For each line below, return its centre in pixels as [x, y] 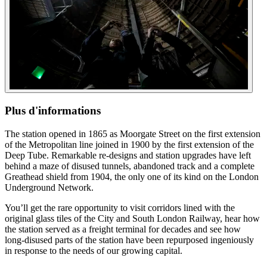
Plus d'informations [53, 111]
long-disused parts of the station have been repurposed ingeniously [129, 240]
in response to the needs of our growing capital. [94, 250]
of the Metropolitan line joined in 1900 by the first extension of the [129, 144]
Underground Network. [49, 187]
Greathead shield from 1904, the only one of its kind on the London [132, 176]
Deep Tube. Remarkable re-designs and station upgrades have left [128, 155]
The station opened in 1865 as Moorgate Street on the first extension [133, 133]
